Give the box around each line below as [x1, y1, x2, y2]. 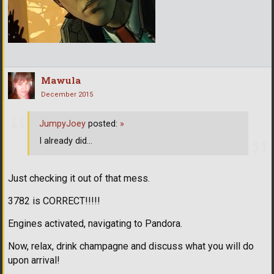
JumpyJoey [39, 119, 86, 130]
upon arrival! [8, 254, 60, 266]
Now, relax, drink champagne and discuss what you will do [8, 240, 254, 252]
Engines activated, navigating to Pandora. [8, 217, 182, 229]
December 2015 [41, 90, 93, 98]
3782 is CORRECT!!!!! [8, 194, 100, 207]
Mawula [41, 73, 81, 86]
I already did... [39, 136, 92, 147]
